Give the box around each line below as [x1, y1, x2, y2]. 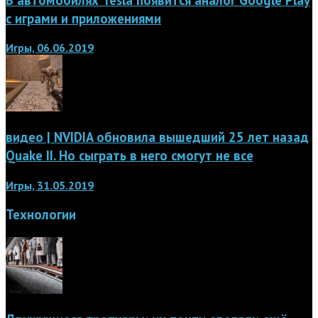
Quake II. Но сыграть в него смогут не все [6, 147, 253, 164]
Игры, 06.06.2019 [6, 40, 94, 55]
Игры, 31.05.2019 [6, 177, 94, 192]
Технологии [6, 206, 76, 224]
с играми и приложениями [6, 9, 161, 27]
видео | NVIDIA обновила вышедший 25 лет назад [6, 128, 309, 146]
